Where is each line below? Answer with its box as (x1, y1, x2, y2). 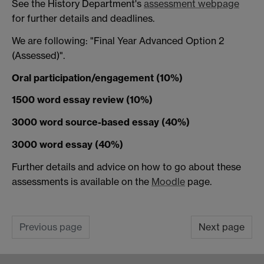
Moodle (151, 175, 185, 187)
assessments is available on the (12, 175, 151, 187)
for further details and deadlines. (12, 12, 154, 24)
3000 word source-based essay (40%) (12, 116, 190, 128)
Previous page (19, 221, 82, 233)
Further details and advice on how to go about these (12, 160, 241, 173)
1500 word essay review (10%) (12, 94, 153, 106)
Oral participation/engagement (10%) (12, 71, 183, 84)
